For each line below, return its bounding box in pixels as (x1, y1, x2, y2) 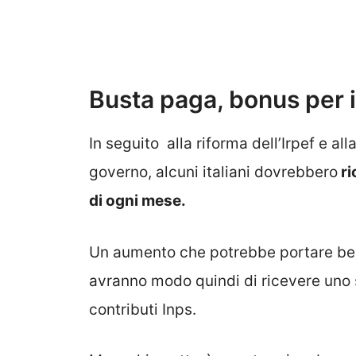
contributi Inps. (89, 300, 196, 319)
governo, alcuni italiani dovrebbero (89, 163, 338, 182)
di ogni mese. (89, 192, 186, 211)
